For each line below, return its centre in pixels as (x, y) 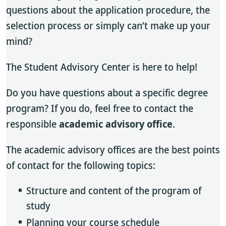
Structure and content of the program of (114, 190)
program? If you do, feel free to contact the (100, 108)
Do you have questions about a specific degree (107, 93)
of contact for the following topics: (81, 165)
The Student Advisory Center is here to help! (102, 67)
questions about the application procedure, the (108, 10)
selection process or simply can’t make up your (108, 25)
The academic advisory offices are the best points (113, 150)
